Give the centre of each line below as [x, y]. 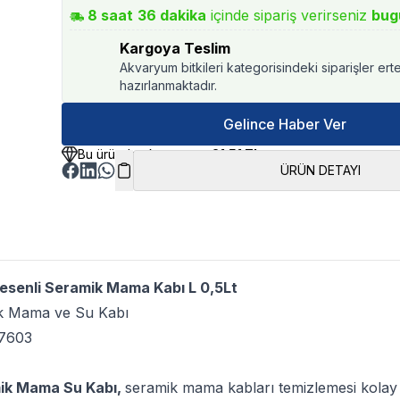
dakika [182, 15]
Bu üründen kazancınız [145, 154]
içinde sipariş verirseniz [289, 15]
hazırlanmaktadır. [169, 85]
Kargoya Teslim [175, 48]
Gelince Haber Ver [284, 124]
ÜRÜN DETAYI [320, 170]
